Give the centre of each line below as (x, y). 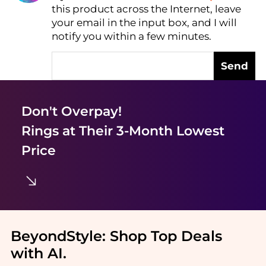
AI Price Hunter (93, 15)
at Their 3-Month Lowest (141, 130)
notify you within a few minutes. (132, 36)
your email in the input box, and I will (145, 22)
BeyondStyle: (60, 236)
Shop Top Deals (166, 236)
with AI (37, 254)
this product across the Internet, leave (147, 9)
